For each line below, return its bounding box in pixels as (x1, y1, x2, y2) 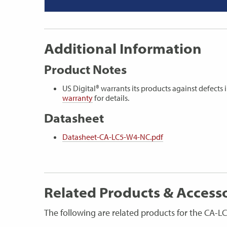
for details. (93, 92, 129, 103)
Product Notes (44, 61, 127, 77)
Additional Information (44, 40, 202, 58)
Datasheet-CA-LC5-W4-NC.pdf (62, 131, 163, 142)
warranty (62, 92, 93, 103)
